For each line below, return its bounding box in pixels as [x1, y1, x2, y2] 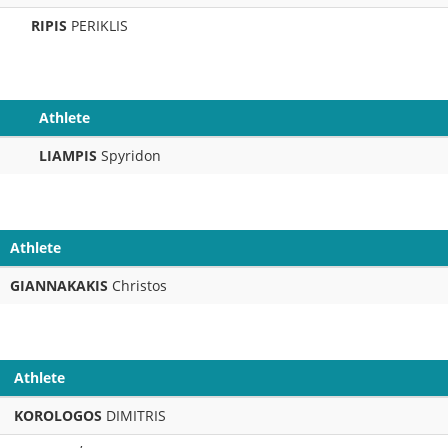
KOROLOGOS [14, 406, 102, 425]
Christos [108, 276, 167, 295]
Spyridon [97, 146, 161, 165]
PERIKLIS [71, 16, 128, 35]
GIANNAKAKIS [10, 276, 108, 295]
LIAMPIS [39, 146, 97, 165]
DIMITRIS [102, 406, 166, 425]
